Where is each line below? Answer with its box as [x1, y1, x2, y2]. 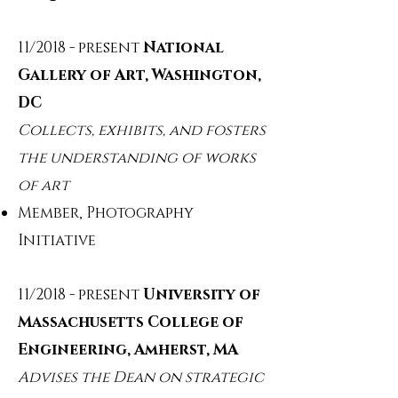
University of [143, 284, 260, 305]
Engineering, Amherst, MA [18, 339, 238, 360]
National [143, 37, 224, 58]
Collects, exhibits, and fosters [18, 120, 266, 140]
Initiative [18, 230, 96, 251]
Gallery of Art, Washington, [18, 65, 261, 85]
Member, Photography [18, 203, 194, 223]
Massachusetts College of [18, 312, 243, 332]
